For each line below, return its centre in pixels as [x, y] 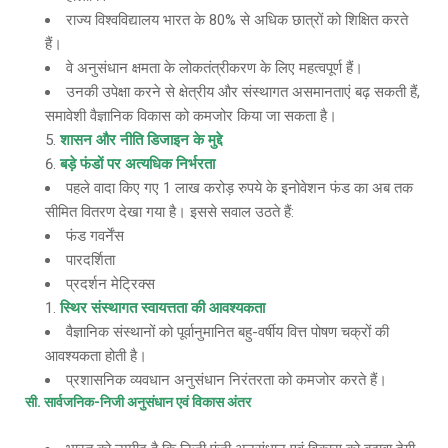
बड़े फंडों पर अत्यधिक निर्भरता [137, 164]
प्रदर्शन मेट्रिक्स [110, 284]
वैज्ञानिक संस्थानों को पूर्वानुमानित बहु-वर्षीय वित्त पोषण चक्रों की [227, 332]
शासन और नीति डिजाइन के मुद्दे [141, 140]
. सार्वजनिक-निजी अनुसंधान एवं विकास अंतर [144, 402]
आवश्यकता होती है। [96, 356]
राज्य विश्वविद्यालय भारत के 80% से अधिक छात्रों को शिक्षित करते [237, 20]
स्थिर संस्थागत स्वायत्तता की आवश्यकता [162, 308]
